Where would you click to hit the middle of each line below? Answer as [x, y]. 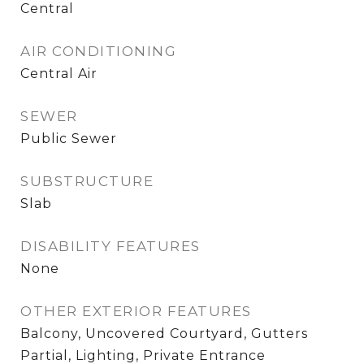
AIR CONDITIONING [98, 52]
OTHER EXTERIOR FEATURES [136, 312]
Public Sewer [69, 139]
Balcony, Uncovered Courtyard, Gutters [164, 334]
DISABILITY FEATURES [110, 247]
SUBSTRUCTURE [87, 182]
